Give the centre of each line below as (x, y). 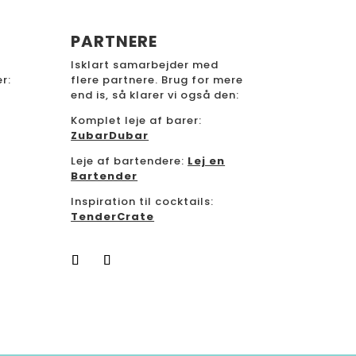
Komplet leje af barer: (137, 120)
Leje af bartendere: (130, 161)
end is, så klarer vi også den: (155, 95)
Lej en (207, 161)
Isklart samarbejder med (145, 65)
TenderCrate (113, 217)
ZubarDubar (110, 135)
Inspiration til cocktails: (143, 201)
